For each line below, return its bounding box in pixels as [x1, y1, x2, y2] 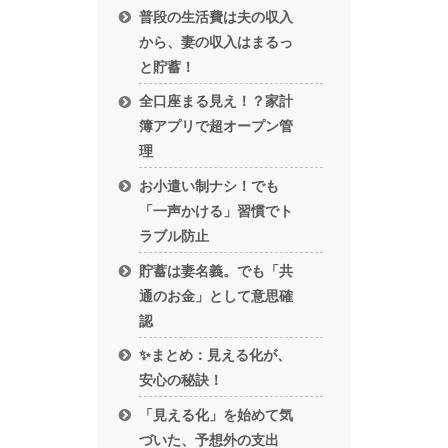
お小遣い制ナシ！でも [139, 178, 280, 195]
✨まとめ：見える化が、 [139, 347, 292, 364]
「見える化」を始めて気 [139, 406, 294, 423]
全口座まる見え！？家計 [139, 93, 294, 110]
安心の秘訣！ [139, 372, 224, 389]
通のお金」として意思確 [139, 287, 294, 304]
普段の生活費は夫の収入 [139, 8, 294, 25]
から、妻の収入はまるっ [139, 33, 294, 50]
